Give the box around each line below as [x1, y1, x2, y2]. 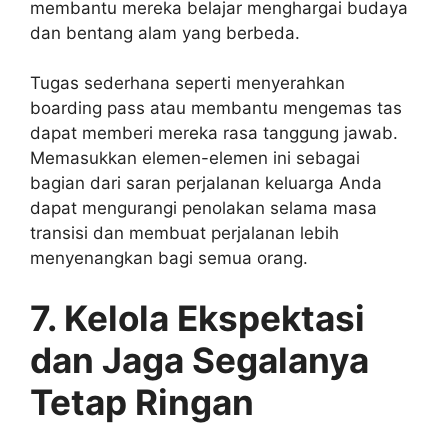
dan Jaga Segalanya [30, 338, 369, 381]
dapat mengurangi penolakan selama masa [30, 198, 377, 218]
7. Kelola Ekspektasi [30, 296, 365, 339]
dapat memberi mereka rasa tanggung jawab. [30, 123, 398, 143]
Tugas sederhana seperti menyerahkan [30, 73, 345, 93]
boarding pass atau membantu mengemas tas [30, 98, 402, 118]
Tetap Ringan [30, 380, 254, 423]
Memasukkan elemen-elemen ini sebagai [30, 148, 360, 168]
